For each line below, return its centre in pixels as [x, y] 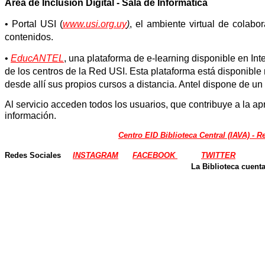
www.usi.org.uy [94, 24]
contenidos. [29, 37]
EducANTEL [37, 58]
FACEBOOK [155, 155]
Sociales [51, 155]
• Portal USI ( [34, 24]
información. [59, 115]
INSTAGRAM [96, 155]
